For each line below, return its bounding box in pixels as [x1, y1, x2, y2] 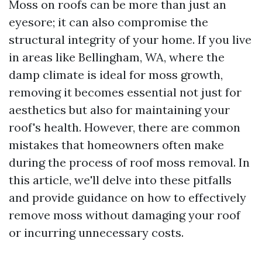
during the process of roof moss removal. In [9, 155, 250, 170]
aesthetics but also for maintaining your [9, 102, 230, 117]
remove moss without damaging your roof [9, 208, 240, 222]
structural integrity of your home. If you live [9, 32, 251, 47]
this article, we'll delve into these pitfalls [9, 173, 232, 187]
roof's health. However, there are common [9, 120, 240, 135]
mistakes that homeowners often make [9, 137, 224, 152]
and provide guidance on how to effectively [9, 190, 246, 205]
